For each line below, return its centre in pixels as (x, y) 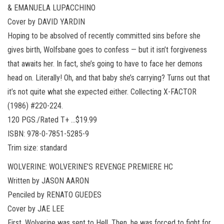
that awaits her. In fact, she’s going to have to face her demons (105, 63)
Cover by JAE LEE (36, 208)
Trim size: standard (37, 147)
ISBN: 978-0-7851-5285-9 (48, 133)
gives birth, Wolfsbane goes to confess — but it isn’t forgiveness (107, 49)
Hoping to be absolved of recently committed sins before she (104, 35)
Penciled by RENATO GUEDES (54, 194)
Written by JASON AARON (48, 180)
